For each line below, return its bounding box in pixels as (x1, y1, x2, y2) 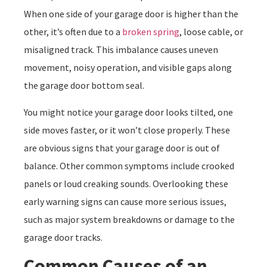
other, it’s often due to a (24, 26, 122, 38)
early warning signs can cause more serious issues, (24, 195, 226, 207)
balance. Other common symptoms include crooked (24, 159, 234, 172)
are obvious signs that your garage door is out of (24, 141, 220, 154)
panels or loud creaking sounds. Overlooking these (24, 177, 228, 190)
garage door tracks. (24, 231, 103, 243)
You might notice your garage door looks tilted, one (24, 105, 233, 118)
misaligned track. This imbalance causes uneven (24, 44, 218, 56)
